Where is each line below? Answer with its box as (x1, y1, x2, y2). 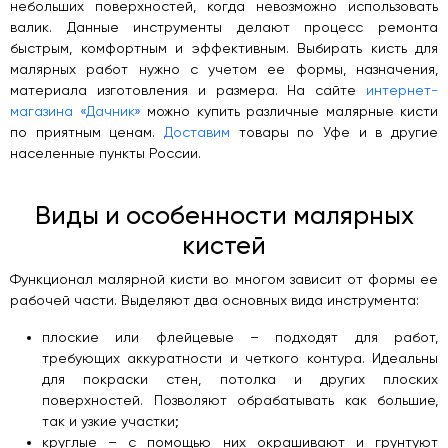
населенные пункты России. (10, 144, 201, 161)
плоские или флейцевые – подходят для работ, (42, 328, 438, 345)
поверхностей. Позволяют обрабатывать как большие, (42, 391, 438, 408)
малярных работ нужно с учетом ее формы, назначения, (10, 60, 438, 77)
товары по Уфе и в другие (230, 123, 438, 140)
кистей (182, 230, 266, 260)
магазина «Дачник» (10, 102, 141, 119)
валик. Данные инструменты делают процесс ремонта (10, 18, 438, 35)
